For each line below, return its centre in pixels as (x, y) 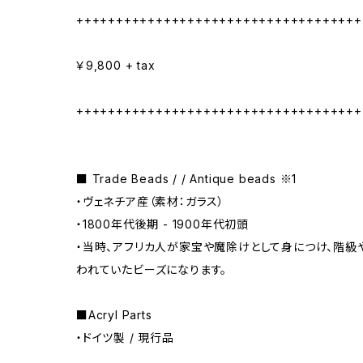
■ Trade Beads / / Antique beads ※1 (187, 179)
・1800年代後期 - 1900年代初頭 (163, 224)
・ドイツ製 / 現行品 (125, 337)
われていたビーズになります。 (152, 269)
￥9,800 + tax (116, 65)
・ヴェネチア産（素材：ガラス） (156, 201)
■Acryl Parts (114, 315)
